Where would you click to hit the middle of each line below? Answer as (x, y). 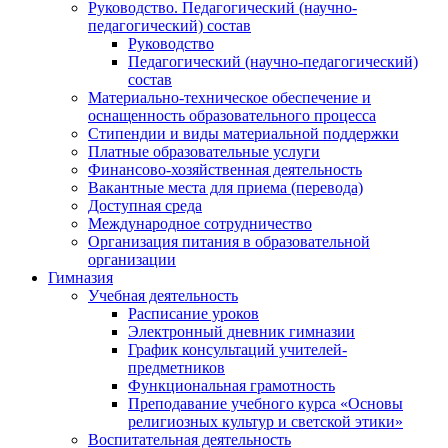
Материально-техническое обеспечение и (229, 97)
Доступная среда (145, 205)
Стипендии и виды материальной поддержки (243, 133)
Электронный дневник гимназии (241, 331)
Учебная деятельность (163, 295)
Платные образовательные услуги (204, 151)
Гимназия (80, 277)
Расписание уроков (193, 313)
